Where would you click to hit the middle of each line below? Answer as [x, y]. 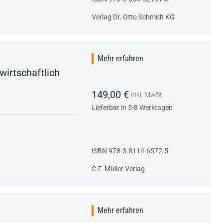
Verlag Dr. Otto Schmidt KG [133, 17]
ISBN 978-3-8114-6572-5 [130, 151]
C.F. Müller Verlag [118, 168]
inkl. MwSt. [147, 94]
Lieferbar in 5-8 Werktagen [132, 107]
